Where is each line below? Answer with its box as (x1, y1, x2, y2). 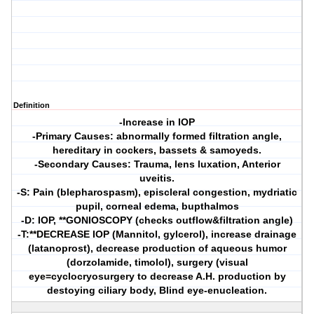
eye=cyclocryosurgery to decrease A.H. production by (28, 271, 286, 282)
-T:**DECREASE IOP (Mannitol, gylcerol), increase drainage (18, 228, 297, 240)
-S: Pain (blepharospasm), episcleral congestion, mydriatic (17, 186, 298, 198)
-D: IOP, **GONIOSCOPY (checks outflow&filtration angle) (21, 214, 294, 226)
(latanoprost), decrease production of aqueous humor (27, 243, 287, 254)
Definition (13, 101, 50, 110)
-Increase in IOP (119, 116, 196, 128)
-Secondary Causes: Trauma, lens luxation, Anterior (34, 158, 280, 170)
